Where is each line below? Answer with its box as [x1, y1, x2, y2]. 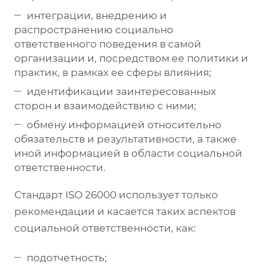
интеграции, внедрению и [27, 9, 167, 21]
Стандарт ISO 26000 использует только [14, 188, 218, 201]
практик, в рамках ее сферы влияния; [14, 66, 211, 78]
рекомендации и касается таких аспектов [14, 205, 236, 217]
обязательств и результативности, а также [14, 132, 237, 145]
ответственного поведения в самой [14, 37, 201, 50]
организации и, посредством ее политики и [14, 52, 248, 64]
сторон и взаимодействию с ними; [14, 99, 197, 112]
